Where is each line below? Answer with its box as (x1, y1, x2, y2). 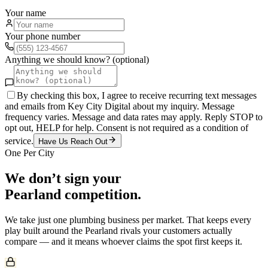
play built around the (5, 225, 85, 236)
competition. (61, 186, 141, 202)
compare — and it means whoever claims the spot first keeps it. (5, 236, 242, 246)
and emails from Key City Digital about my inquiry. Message (5, 100, 234, 111)
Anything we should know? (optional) (5, 54, 149, 65)
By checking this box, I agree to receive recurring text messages (17, 90, 257, 100)
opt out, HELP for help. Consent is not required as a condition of (5, 122, 248, 133)
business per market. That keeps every (105, 214, 251, 225)
